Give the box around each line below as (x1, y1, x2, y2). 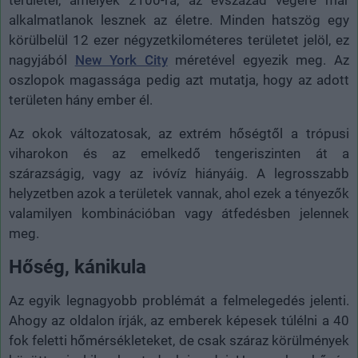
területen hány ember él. (9, 91, 153, 108)
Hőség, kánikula (9, 255, 146, 278)
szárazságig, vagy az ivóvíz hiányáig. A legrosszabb (9, 165, 349, 181)
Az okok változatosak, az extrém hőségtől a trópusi (9, 125, 349, 141)
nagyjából (9, 51, 75, 68)
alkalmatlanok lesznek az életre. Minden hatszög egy (9, 11, 349, 28)
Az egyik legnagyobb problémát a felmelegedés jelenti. (9, 292, 349, 308)
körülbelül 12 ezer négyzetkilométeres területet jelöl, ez (9, 31, 349, 48)
